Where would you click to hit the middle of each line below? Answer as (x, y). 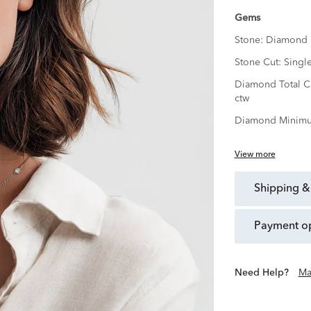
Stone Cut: (259, 63)
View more (255, 155)
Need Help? (265, 273)
